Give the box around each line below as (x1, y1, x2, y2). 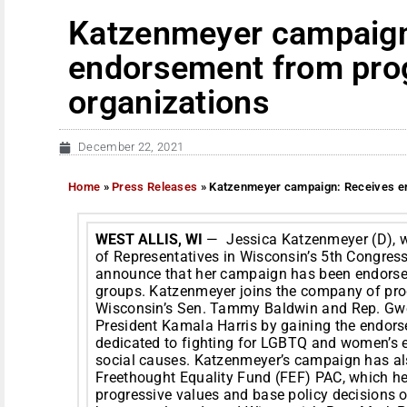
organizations (68, 84, 270, 122)
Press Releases (112, 179, 198, 194)
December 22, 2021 (78, 140, 184, 154)
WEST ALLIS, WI (95, 230, 203, 248)
